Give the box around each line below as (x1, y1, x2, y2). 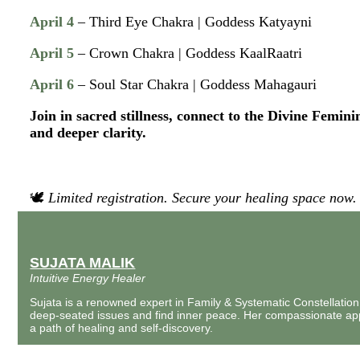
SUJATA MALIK (30, 255, 136, 272)
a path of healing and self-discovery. (30, 321, 214, 335)
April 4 (30, 14, 75, 31)
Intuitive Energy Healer (30, 272, 146, 285)
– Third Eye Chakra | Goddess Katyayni (74, 14, 313, 31)
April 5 (30, 45, 75, 62)
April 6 (30, 76, 75, 93)
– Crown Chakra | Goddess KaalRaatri (74, 45, 303, 62)
